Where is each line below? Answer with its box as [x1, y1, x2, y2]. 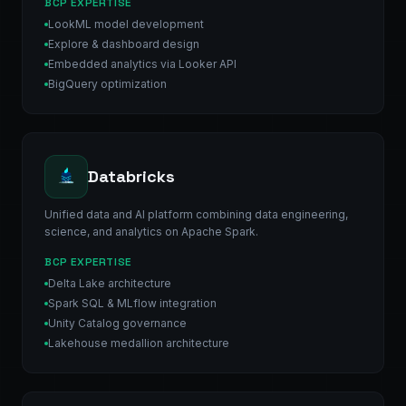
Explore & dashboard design [48, 36, 199, 51]
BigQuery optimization [48, 76, 167, 91]
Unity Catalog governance [48, 315, 187, 330]
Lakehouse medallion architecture [48, 335, 229, 350]
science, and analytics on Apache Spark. [44, 224, 258, 238]
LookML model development [48, 16, 204, 31]
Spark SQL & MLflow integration [48, 295, 217, 310]
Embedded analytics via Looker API [48, 56, 237, 71]
